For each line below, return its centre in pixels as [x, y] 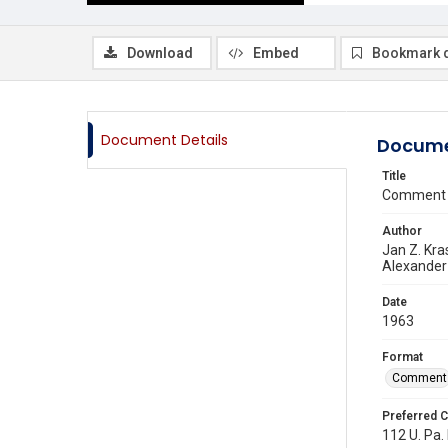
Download [160, 53]
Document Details [164, 140]
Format [402, 357]
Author [402, 231]
